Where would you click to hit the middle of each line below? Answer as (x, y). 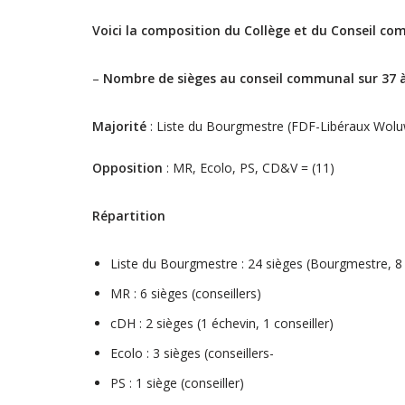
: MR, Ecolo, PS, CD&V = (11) (249, 168)
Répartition (129, 216)
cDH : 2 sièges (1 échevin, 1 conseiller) (222, 323)
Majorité (119, 126)
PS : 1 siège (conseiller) (177, 383)
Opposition (127, 168)
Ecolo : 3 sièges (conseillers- (192, 353)
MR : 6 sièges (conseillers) (186, 293)
